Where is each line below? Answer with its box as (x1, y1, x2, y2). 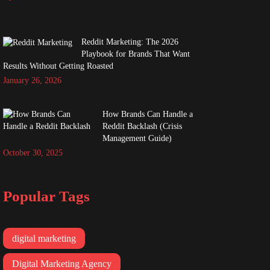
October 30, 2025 (2, 148, 63, 157)
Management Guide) (102, 134, 172, 143)
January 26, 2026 (2, 76, 61, 85)
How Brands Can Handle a (102, 110, 193, 119)
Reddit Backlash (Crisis (102, 122, 182, 131)
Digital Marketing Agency (11, 258, 111, 269)
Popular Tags (2, 187, 90, 204)
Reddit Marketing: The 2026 (81, 37, 178, 46)
